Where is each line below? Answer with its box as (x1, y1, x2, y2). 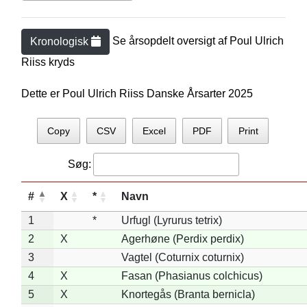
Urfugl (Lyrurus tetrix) (121, 214, 222, 226)
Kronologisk (29, 36, 91, 47)
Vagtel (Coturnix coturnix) (121, 251, 244, 263)
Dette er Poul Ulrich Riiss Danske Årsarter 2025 (21, 88, 253, 99)
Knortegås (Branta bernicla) (121, 288, 255, 300)
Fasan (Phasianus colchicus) (121, 269, 262, 282)
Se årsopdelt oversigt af (112, 35, 230, 47)
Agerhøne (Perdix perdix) (121, 232, 244, 245)
